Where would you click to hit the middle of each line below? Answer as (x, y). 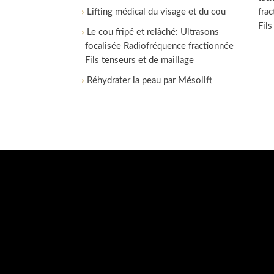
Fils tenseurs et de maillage (140, 60)
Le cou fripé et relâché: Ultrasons (153, 32)
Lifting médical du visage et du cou (157, 12)
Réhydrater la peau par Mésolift (150, 80)
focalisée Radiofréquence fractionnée (160, 46)
